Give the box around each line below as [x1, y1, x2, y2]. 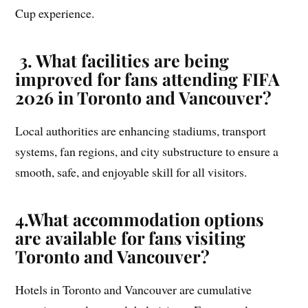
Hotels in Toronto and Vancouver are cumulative [15, 281, 252, 298]
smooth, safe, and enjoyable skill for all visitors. [15, 164, 247, 181]
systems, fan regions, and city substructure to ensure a [15, 143, 279, 160]
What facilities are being [36, 49, 230, 72]
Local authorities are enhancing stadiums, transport [15, 122, 267, 140]
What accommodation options [27, 208, 265, 231]
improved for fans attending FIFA [15, 67, 280, 91]
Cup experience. [15, 5, 95, 22]
